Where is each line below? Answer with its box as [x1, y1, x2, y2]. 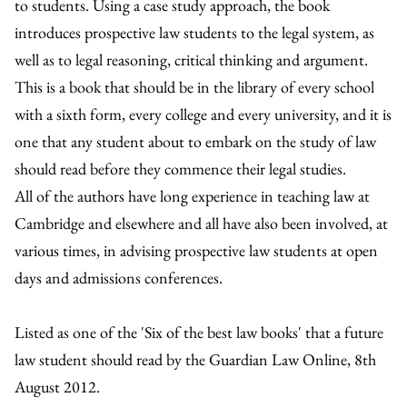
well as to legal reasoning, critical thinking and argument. [15, 49, 368, 70]
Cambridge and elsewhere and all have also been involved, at [15, 213, 388, 233]
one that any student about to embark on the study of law [15, 131, 376, 152]
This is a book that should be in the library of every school [15, 76, 374, 97]
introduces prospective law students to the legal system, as [15, 22, 374, 43]
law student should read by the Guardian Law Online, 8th [15, 349, 376, 370]
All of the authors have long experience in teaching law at [15, 185, 370, 206]
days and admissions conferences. [15, 267, 223, 288]
